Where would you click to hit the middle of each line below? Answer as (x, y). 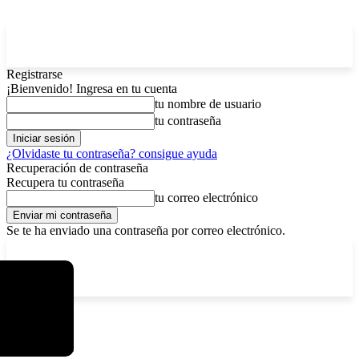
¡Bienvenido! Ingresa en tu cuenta (92, 89)
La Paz (49, 249)
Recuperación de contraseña (77, 168)
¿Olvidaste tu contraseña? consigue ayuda (112, 153)
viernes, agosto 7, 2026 (134, 249)
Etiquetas (27, 312)
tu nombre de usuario (208, 104)
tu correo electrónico (206, 198)
